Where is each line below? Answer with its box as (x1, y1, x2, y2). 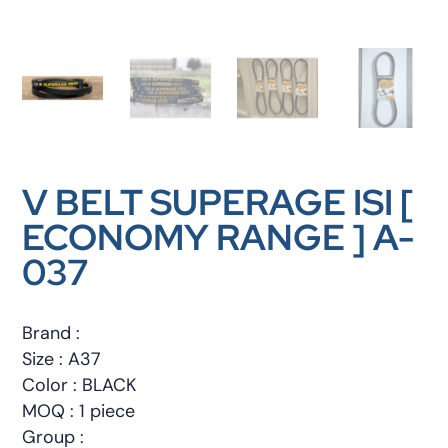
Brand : (22, 321, 81, 346)
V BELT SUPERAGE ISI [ (22, 179, 415, 227)
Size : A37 (22, 347, 102, 372)
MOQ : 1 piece (22, 399, 136, 424)
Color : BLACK (22, 373, 137, 398)
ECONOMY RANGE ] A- (22, 214, 415, 262)
